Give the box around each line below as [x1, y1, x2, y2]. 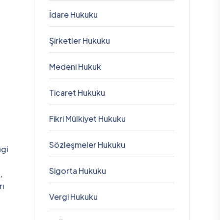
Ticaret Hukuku [49, 87, 105, 98]
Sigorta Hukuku [49, 165, 106, 176]
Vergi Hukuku [49, 192, 98, 202]
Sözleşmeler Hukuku [49, 139, 125, 150]
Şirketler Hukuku [49, 35, 110, 46]
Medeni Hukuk [49, 61, 101, 72]
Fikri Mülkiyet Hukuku [49, 113, 126, 124]
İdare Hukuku [49, 9, 98, 20]
